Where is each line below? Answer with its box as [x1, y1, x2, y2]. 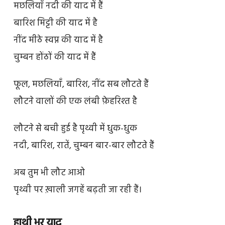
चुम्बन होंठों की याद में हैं [13, 50, 96, 65]
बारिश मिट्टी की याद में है [13, 16, 97, 31]
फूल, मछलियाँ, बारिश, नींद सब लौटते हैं [13, 77, 149, 92]
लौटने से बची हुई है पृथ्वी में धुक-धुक [13, 122, 137, 137]
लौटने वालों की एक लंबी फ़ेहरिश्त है [13, 94, 137, 109]
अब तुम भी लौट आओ [13, 165, 85, 180]
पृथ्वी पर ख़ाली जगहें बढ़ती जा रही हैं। [13, 182, 142, 197]
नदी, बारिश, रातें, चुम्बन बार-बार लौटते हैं [13, 139, 154, 154]
